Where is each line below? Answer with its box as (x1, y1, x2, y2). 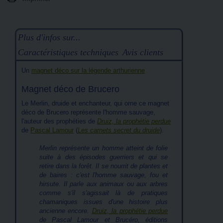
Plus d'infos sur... (18, 32, 81, 42)
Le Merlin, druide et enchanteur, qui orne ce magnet (21, 100, 169, 107)
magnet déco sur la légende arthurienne (31, 67, 145, 74)
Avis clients (122, 47, 163, 57)
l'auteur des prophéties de (21, 117, 97, 125)
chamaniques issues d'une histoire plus (39, 198, 168, 206)
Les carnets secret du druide (78, 126, 160, 134)
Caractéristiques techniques (18, 47, 118, 57)
